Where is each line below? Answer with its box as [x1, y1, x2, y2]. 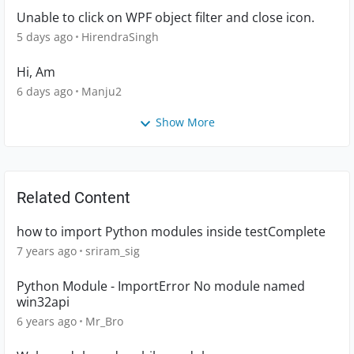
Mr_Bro [85, 313, 123, 329]
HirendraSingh [81, 29, 159, 45]
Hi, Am [17, 63, 55, 81]
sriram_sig [85, 243, 140, 258]
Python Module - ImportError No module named [17, 277, 305, 295]
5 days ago [17, 29, 73, 45]
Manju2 [81, 84, 122, 100]
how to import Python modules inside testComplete [17, 222, 326, 240]
